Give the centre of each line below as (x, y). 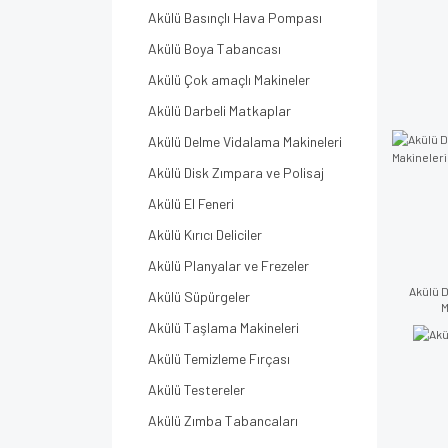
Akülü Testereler (196, 389)
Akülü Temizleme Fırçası (219, 358)
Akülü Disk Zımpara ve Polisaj (236, 172)
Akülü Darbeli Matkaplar (219, 110)
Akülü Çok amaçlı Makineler (229, 79)
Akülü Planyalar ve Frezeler (228, 265)
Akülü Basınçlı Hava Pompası (235, 17)
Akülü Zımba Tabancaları (223, 420)
